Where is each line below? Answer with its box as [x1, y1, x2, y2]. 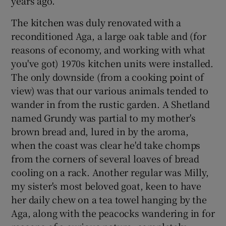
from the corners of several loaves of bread [11, 152, 199, 165]
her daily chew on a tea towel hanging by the [11, 193, 207, 206]
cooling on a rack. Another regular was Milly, [11, 165, 209, 179]
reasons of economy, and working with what [11, 43, 206, 56]
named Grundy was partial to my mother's [11, 111, 196, 125]
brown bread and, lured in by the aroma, [11, 125, 189, 138]
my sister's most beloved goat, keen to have [11, 179, 201, 193]
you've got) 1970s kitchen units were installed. [11, 56, 214, 70]
